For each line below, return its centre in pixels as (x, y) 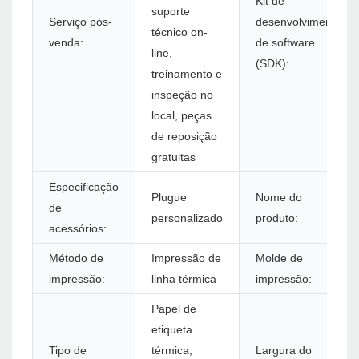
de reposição (184, 137)
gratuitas (173, 157)
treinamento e (187, 74)
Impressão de (186, 258)
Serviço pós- (81, 22)
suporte (171, 12)
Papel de (174, 309)
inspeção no (182, 95)
